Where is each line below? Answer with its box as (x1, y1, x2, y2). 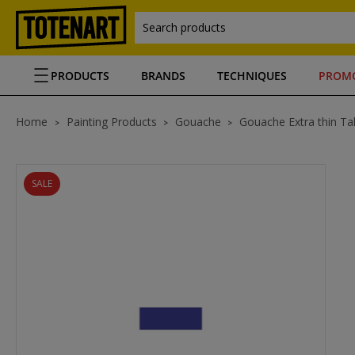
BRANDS (141, 67, 185, 83)
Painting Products (67, 114, 157, 129)
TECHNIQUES (217, 67, 287, 83)
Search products (143, 20, 226, 35)
